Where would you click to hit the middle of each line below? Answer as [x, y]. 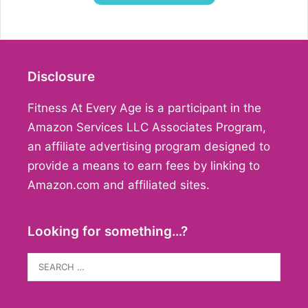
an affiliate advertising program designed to [149, 147]
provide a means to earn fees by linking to [144, 166]
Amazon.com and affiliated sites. [119, 185]
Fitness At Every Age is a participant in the [144, 108]
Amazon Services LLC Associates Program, [147, 128]
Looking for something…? [108, 232]
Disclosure [61, 77]
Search [46, 262]
